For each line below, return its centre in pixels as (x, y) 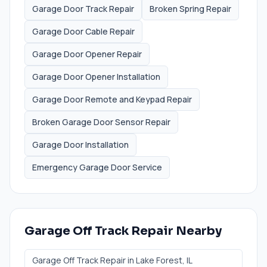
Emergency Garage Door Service (97, 167)
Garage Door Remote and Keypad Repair (112, 99)
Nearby (198, 231)
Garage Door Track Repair (83, 9)
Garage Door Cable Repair (83, 31)
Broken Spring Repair (190, 9)
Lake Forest (159, 260)
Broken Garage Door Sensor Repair (101, 122)
